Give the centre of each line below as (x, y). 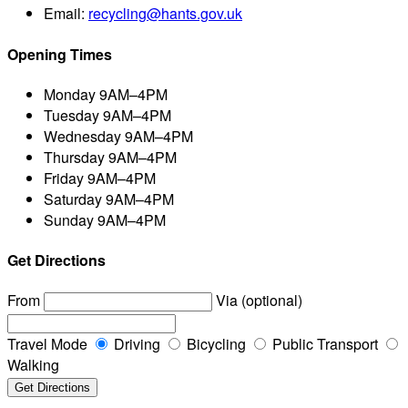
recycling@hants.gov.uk (165, 14)
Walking (33, 365)
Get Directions (56, 260)
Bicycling (214, 344)
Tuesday (71, 115)
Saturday (73, 199)
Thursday (74, 157)
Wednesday (82, 136)
